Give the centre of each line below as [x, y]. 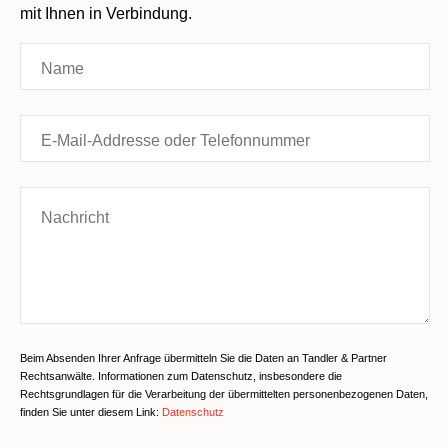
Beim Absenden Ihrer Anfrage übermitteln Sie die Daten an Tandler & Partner [203, 358]
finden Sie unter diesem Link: [91, 412]
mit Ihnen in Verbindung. [106, 14]
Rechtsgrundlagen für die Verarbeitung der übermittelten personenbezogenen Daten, [224, 394]
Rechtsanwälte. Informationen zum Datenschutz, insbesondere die [181, 376]
